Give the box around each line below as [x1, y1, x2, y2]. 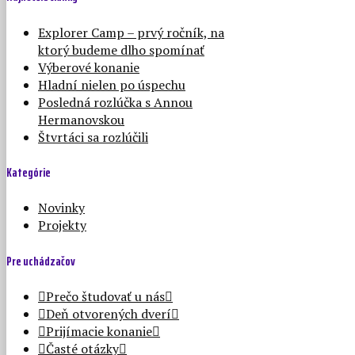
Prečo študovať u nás [46, 287, 165, 305]
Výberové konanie [38, 58, 139, 76]
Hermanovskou [38, 110, 124, 128]
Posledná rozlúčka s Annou [38, 93, 193, 111]
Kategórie [6, 162, 51, 182]
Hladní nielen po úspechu [38, 75, 185, 94]
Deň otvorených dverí [46, 304, 171, 323]
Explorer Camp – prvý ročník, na [38, 23, 224, 41]
